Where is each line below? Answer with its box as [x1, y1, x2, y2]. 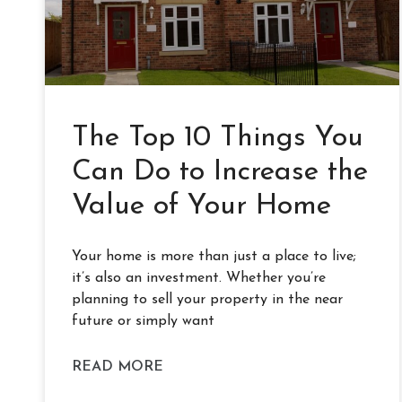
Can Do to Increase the [72, 157, 368, 187]
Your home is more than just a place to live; [72, 249, 356, 264]
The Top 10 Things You [72, 123, 363, 153]
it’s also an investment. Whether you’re [72, 270, 326, 285]
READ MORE [72, 359, 163, 374]
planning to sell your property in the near [72, 292, 343, 307]
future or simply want [72, 313, 214, 328]
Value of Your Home [72, 191, 331, 221]
